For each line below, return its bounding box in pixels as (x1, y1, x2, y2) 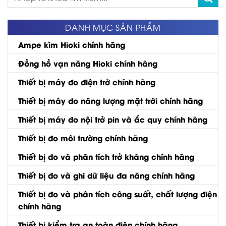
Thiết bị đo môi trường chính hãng (18, 132, 148, 143)
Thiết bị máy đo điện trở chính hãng (18, 76, 155, 87)
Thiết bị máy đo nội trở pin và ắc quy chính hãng (18, 113, 207, 125)
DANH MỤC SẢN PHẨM (65, 21, 161, 33)
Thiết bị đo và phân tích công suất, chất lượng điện (18, 188, 217, 199)
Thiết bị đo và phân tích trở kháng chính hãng (18, 150, 194, 162)
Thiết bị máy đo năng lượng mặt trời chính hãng (18, 94, 203, 106)
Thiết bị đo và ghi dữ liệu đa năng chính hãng (18, 169, 195, 181)
